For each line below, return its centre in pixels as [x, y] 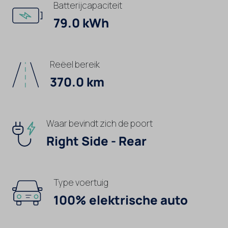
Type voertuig [81, 183]
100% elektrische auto [121, 200]
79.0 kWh [81, 22]
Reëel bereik [75, 64]
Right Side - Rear [97, 140]
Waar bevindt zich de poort [100, 123]
